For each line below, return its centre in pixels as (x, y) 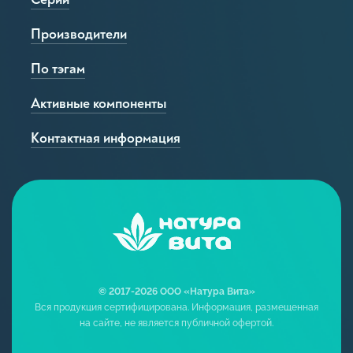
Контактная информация (106, 139)
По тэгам (58, 69)
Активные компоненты (98, 104)
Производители (79, 35)
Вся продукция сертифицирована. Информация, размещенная (176, 308)
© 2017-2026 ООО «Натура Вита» (176, 292)
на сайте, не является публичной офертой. (176, 323)
